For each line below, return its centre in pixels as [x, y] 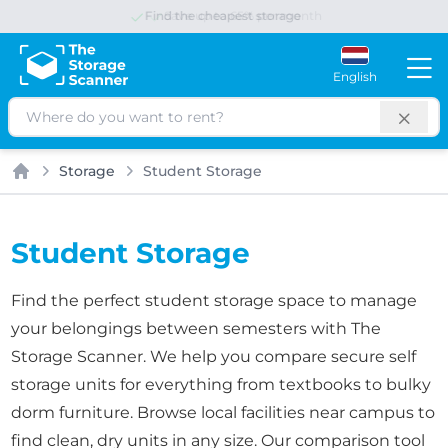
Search [36, 111]
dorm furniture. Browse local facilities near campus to [223, 412]
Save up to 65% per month [232, 15]
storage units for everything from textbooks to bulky [221, 384]
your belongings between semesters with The [196, 328]
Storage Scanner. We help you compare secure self [214, 356]
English [354, 76]
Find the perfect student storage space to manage [214, 300]
